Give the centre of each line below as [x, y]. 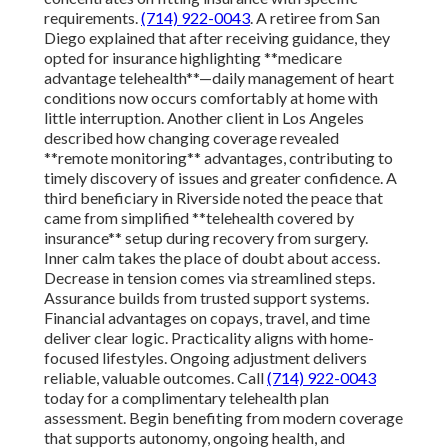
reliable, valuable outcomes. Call [155, 378]
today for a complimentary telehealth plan [186, 398]
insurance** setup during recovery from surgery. [206, 238]
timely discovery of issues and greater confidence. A [220, 178]
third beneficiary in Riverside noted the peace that [213, 198]
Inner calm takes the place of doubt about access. [212, 258]
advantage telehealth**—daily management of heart [219, 78]
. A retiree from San [315, 18]
